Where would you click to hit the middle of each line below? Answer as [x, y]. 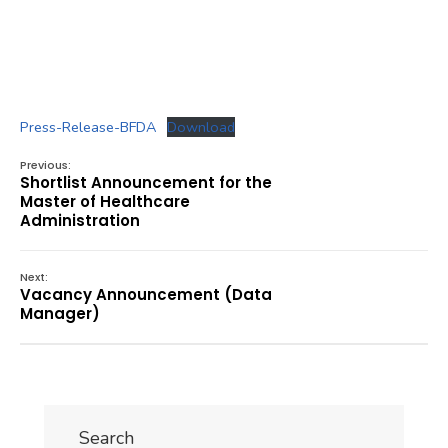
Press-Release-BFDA [88, 126]
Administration [80, 220]
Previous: [45, 164]
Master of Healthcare [105, 201]
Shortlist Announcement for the [146, 182]
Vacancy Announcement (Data [146, 294]
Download [200, 126]
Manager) [60, 313]
